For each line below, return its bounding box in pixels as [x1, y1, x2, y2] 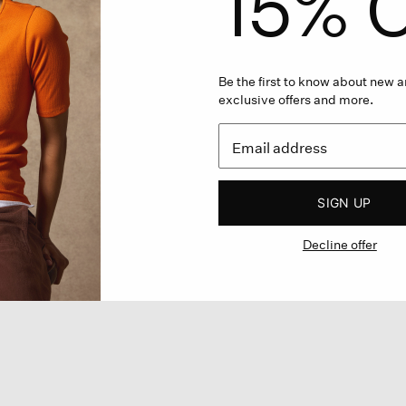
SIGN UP [317, 194, 372, 210]
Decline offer [302, 236, 377, 252]
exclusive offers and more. [217, 91, 373, 107]
